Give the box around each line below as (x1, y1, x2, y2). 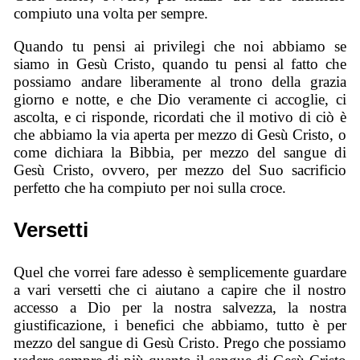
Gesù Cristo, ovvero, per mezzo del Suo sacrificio (14, 161, 346, 178)
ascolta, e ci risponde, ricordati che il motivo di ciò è (14, 108, 346, 125)
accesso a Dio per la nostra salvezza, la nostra (14, 298, 346, 316)
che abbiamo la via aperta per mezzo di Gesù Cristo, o (14, 125, 346, 143)
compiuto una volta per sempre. (14, 5, 209, 22)
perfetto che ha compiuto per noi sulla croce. (14, 178, 287, 196)
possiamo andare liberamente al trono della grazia (14, 72, 346, 90)
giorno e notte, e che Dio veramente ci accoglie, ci (14, 90, 346, 108)
